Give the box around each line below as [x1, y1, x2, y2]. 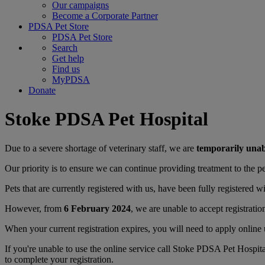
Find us [52, 64, 80, 74]
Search [52, 43, 77, 53]
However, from [5, 203, 64, 214]
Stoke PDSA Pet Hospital [5, 108, 212, 130]
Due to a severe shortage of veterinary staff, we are [5, 143, 196, 153]
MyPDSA [52, 75, 90, 85]
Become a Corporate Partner [52, 11, 158, 21]
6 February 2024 [64, 203, 131, 214]
